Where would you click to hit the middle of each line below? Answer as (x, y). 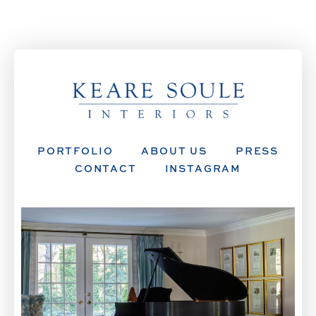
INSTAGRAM (203, 168)
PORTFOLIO (75, 151)
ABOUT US (174, 151)
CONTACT (105, 168)
